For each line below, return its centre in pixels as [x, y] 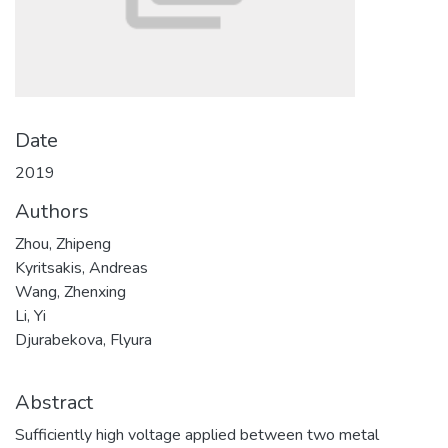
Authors [52, 211]
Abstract [54, 402]
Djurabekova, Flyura [83, 340]
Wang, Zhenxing [70, 292]
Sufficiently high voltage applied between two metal [197, 435]
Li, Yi [30, 316]
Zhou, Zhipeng [63, 244]
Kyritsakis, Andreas [81, 268]
